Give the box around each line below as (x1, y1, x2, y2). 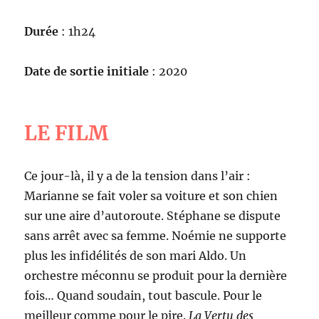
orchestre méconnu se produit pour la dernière (24, 268, 288, 283)
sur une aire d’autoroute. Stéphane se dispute (24, 209, 281, 224)
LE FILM (24, 120, 109, 147)
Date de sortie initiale (24, 64, 150, 79)
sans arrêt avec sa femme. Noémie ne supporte (24, 229, 287, 244)
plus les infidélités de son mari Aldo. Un (24, 249, 247, 263)
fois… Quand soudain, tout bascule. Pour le (24, 288, 263, 303)
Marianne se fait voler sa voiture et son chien (24, 189, 278, 204)
